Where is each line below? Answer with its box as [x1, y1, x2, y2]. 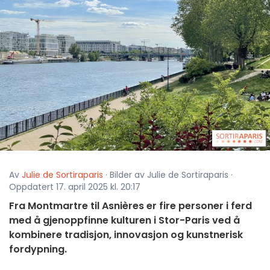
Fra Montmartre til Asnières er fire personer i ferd [9, 199, 252, 213]
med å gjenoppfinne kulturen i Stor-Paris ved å [9, 213, 240, 228]
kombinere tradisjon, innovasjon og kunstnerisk [9, 228, 243, 242]
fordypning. [9, 242, 67, 257]
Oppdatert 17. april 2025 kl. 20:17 [9, 181, 140, 193]
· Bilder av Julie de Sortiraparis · [103, 169, 233, 181]
